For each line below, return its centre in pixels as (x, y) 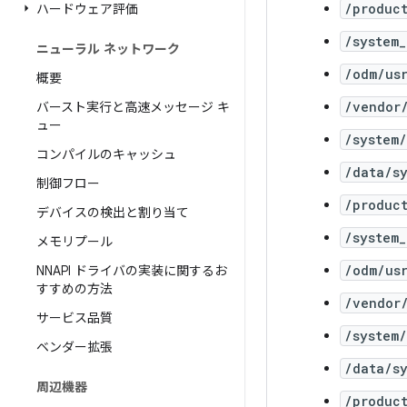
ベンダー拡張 (74, 347)
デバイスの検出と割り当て (113, 213)
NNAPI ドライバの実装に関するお (132, 271)
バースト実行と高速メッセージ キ (133, 107)
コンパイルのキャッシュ (106, 154)
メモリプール (74, 242)
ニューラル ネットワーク (108, 49)
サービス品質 (74, 318)
